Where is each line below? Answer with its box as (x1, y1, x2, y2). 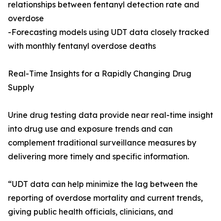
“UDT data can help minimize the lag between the (8, 179, 198, 189)
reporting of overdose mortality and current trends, (8, 193, 203, 203)
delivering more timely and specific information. (8, 151, 189, 161)
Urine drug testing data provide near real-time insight (8, 110, 213, 120)
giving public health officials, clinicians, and (8, 207, 173, 217)
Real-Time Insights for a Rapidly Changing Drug (8, 69, 191, 78)
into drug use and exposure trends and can (8, 124, 173, 134)
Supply (8, 82, 34, 92)
